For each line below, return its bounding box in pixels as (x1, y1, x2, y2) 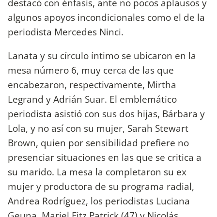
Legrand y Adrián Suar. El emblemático (8, 92, 177, 106)
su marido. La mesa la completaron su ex (8, 165, 186, 178)
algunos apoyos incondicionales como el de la (8, 10, 205, 24)
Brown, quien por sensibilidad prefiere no (8, 136, 189, 149)
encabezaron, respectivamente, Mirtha (8, 77, 176, 91)
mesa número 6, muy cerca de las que (8, 63, 174, 77)
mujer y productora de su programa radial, (8, 179, 194, 193)
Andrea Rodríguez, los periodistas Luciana (8, 194, 190, 207)
